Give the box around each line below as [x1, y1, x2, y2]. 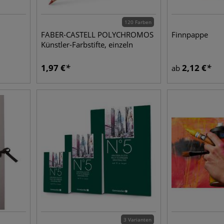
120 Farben [124, 18, 152, 25]
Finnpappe [171, 29, 208, 39]
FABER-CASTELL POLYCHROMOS [41, 29, 154, 39]
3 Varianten [123, 216, 152, 223]
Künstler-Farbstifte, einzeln [41, 39, 133, 49]
